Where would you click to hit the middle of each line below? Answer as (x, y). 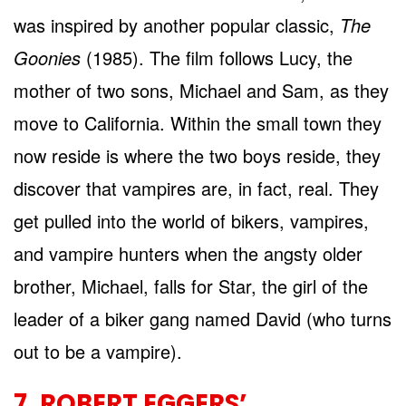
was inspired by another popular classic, (177, 24)
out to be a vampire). (98, 351)
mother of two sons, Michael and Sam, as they (201, 90)
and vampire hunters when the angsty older (188, 253)
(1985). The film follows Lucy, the (219, 57)
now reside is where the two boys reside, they (197, 155)
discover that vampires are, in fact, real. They (196, 188)
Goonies (50, 57)
